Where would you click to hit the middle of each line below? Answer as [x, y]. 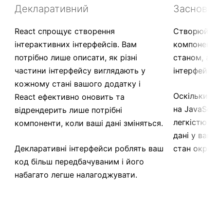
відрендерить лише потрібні [68, 110]
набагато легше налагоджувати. [76, 175]
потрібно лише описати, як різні [76, 57]
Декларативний [52, 9]
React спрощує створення [65, 31]
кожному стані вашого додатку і [78, 84]
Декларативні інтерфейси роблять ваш [89, 148]
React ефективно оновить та [70, 97]
